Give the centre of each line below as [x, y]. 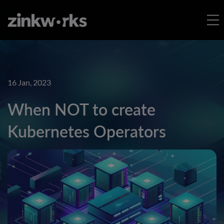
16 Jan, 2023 [29, 82]
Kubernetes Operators [87, 131]
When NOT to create [81, 109]
